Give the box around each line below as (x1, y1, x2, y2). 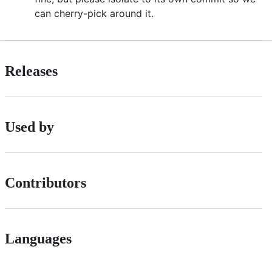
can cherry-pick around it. (35, 7, 154, 20)
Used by (5, 118, 54, 135)
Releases (5, 63, 58, 80)
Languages (5, 230, 72, 246)
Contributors (5, 174, 86, 191)
